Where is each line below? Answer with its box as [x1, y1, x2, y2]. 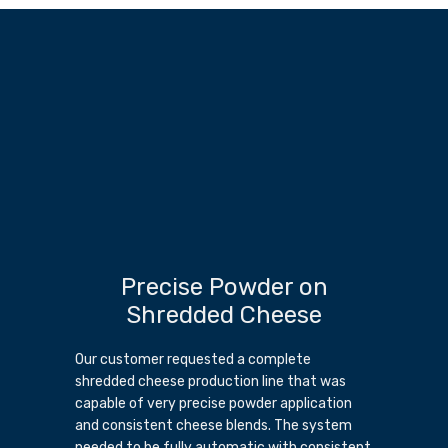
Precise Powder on [120, 273, 328, 302]
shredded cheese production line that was [75, 373, 346, 391]
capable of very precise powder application [75, 395, 352, 413]
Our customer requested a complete [75, 351, 311, 369]
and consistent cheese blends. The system [75, 417, 352, 435]
